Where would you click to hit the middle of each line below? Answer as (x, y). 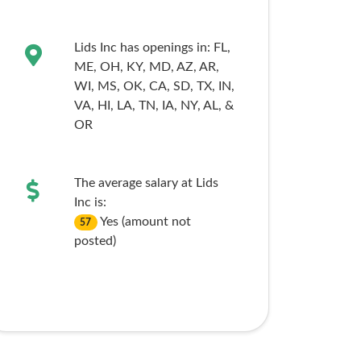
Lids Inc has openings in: (143, 48)
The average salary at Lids (146, 183)
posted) (95, 241)
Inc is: (90, 202)
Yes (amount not (146, 222)
